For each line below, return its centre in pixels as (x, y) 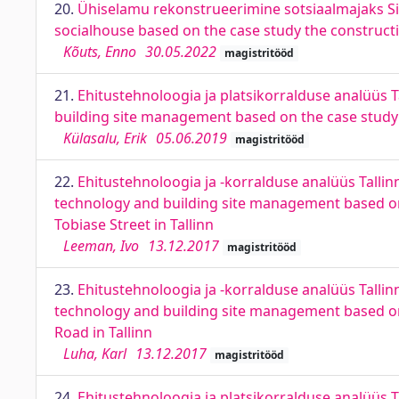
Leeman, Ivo (101, 246)
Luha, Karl (95, 354)
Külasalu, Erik (105, 138)
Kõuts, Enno (100, 52)
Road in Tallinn (103, 332)
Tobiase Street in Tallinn (134, 224)
